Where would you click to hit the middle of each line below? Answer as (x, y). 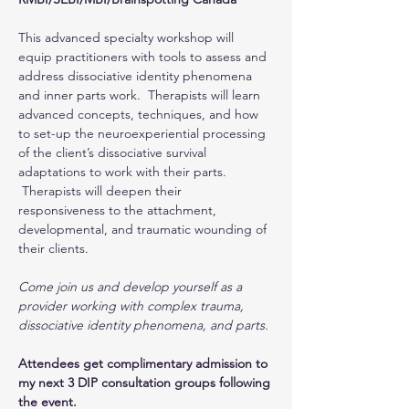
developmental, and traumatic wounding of (144, 229)
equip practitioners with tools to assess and (144, 57)
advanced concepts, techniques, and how (140, 114)
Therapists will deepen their (102, 191)
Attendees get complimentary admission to (145, 363)
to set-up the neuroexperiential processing (144, 133)
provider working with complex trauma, (133, 306)
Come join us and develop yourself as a (132, 287)
